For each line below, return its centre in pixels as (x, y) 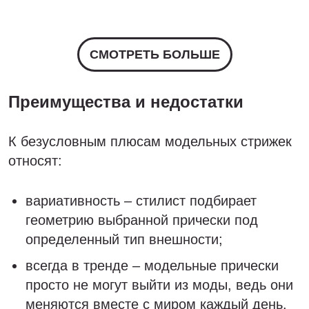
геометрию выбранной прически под (142, 220)
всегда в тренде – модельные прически (152, 266)
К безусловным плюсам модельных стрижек (150, 141)
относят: (35, 161)
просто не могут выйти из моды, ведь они (159, 285)
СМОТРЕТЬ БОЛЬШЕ (154, 54)
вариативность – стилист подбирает (141, 201)
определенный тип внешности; (124, 239)
